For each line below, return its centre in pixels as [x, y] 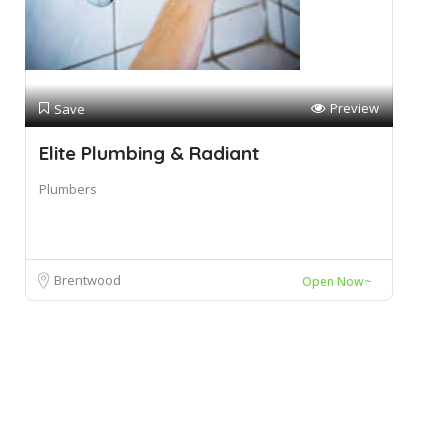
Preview [354, 108]
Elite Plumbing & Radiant [149, 153]
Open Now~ [336, 282]
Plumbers [68, 189]
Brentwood [87, 280]
